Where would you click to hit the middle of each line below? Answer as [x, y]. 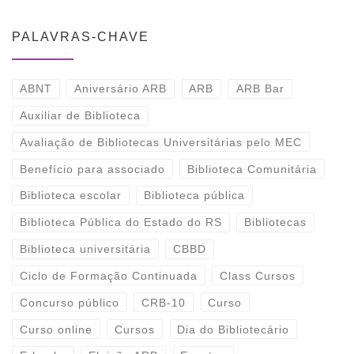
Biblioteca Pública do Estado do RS [121, 222]
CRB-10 [164, 302]
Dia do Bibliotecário [233, 329]
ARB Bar [260, 89]
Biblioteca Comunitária [252, 169]
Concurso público [69, 302]
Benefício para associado [92, 169]
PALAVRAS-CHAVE [81, 37]
